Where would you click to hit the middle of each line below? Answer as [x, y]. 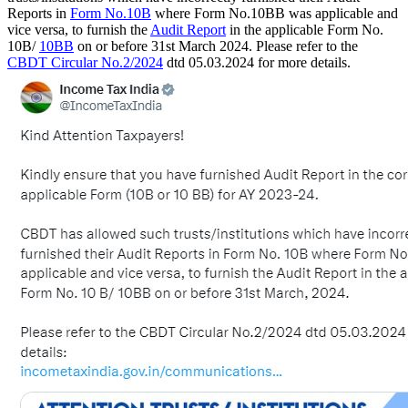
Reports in [39, 13]
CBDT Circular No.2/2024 [85, 62]
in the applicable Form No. [305, 29]
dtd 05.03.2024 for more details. [257, 62]
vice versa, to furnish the [79, 29]
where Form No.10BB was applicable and [275, 13]
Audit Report [188, 29]
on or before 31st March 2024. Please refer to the [216, 46]
